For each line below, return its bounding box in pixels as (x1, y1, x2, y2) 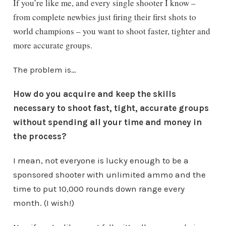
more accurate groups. (13, 39, 92, 51)
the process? (13, 131, 67, 142)
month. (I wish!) (13, 198, 74, 208)
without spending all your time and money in (13, 117, 202, 128)
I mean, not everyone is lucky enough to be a (13, 155, 189, 166)
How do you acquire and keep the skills (13, 89, 176, 99)
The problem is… (13, 65, 76, 75)
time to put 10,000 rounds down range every (13, 184, 185, 194)
